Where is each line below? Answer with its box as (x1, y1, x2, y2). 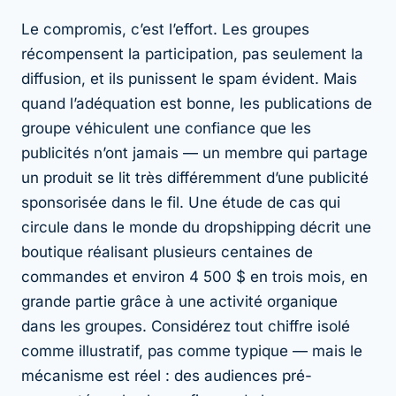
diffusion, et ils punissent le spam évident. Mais (21, 69, 357, 88)
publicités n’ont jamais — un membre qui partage (21, 143, 368, 162)
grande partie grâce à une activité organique (21, 292, 338, 310)
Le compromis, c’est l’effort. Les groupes (21, 19, 309, 38)
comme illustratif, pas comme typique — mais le (21, 341, 362, 360)
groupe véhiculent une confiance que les (21, 118, 311, 137)
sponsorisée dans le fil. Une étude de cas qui (21, 193, 340, 211)
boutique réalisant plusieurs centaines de (21, 242, 313, 261)
